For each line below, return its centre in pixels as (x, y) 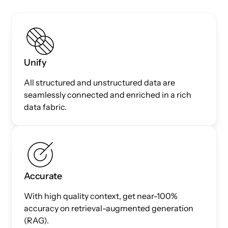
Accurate (43, 176)
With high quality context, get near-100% (101, 196)
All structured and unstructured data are (100, 82)
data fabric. (46, 107)
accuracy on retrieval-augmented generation (109, 208)
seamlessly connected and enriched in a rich (108, 94)
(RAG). (37, 220)
